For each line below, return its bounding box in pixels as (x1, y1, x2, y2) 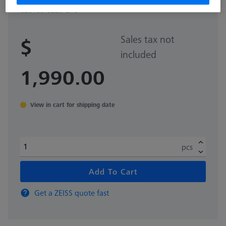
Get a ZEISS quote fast (34, 187, 109, 198)
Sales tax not (120, 32, 175, 46)
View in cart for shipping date (30, 100, 115, 109)
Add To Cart (88, 165, 138, 177)
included (120, 47, 156, 62)
